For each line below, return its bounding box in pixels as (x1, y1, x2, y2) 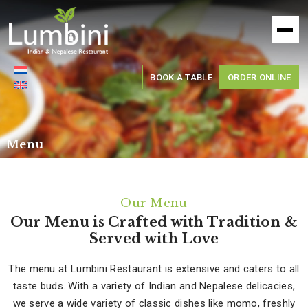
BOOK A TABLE (150, 71, 212, 82)
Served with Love (89, 230, 219, 247)
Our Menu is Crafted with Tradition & (10, 214, 298, 230)
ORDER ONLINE (227, 71, 291, 82)
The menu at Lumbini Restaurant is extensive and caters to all (8, 263, 300, 275)
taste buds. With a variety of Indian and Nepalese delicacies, (12, 280, 296, 292)
